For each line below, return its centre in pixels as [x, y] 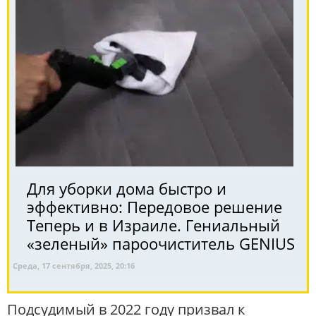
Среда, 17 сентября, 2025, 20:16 [74, 265]
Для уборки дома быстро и [127, 188]
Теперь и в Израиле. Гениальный [153, 225]
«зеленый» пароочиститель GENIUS [161, 243]
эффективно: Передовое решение [154, 206]
